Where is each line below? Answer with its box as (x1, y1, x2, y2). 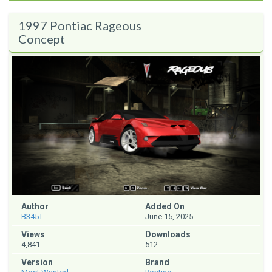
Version (21, 257, 53, 268)
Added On (145, 202, 185, 212)
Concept (18, 32, 65, 46)
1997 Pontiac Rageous (18, 18, 141, 33)
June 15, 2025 (145, 212, 193, 222)
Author (21, 202, 49, 212)
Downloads (145, 229, 191, 240)
